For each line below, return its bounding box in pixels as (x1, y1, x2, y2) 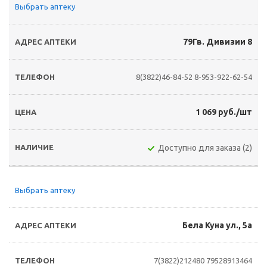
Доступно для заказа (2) (158, 143, 252, 153)
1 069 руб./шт (195, 107, 252, 117)
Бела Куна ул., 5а (182, 221, 252, 230)
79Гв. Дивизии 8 (183, 37, 252, 46)
